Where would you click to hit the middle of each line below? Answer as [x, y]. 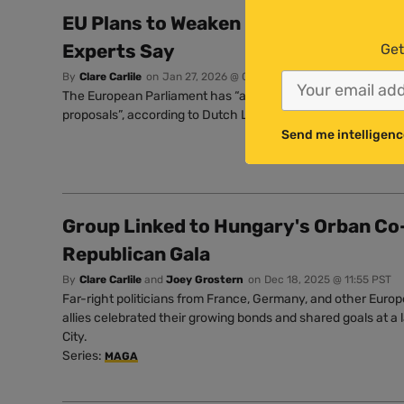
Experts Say [119, 50]
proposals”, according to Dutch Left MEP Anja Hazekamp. [225, 115]
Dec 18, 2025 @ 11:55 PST [328, 280]
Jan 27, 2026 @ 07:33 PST [227, 76]
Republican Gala [136, 254]
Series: [83, 356]
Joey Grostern [205, 280]
